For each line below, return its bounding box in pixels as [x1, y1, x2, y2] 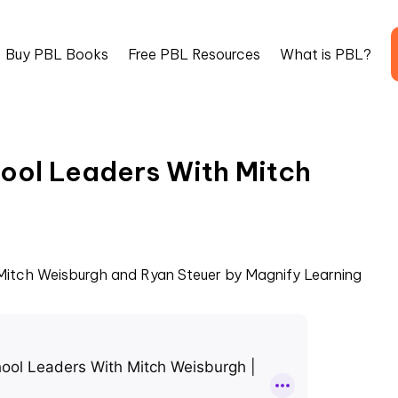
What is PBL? [280, 44, 371, 63]
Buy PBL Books [5, 44, 108, 63]
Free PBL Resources [128, 44, 260, 63]
